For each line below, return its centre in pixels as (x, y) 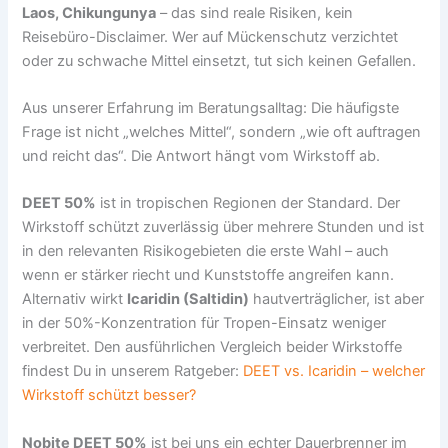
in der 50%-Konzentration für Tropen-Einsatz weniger (204, 323)
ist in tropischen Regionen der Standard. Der (248, 203)
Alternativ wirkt (75, 299)
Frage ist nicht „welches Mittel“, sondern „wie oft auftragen (222, 131)
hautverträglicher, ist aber (337, 299)
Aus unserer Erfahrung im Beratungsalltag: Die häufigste (211, 107)
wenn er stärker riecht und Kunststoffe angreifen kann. (208, 275)
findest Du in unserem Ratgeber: (133, 371)
